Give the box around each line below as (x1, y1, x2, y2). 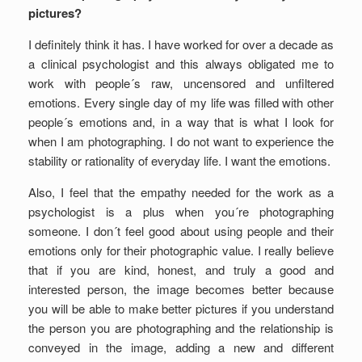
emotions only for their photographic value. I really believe (28, 242, 334, 259)
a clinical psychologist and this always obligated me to (28, 55, 334, 72)
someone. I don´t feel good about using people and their (28, 222, 334, 239)
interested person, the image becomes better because (28, 280, 334, 297)
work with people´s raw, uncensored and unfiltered (28, 74, 334, 91)
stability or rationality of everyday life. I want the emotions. (28, 152, 330, 169)
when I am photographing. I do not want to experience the (28, 133, 334, 149)
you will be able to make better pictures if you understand (28, 300, 334, 317)
